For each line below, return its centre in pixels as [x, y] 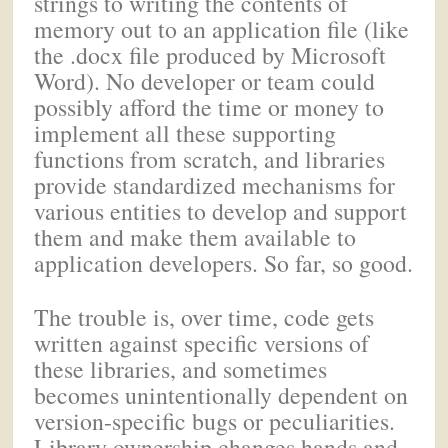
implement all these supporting [185, 132]
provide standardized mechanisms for [215, 184]
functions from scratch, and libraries [210, 158]
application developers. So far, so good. [224, 262]
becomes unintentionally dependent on [221, 395]
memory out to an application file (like [222, 28]
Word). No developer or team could [205, 80]
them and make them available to [195, 236]
